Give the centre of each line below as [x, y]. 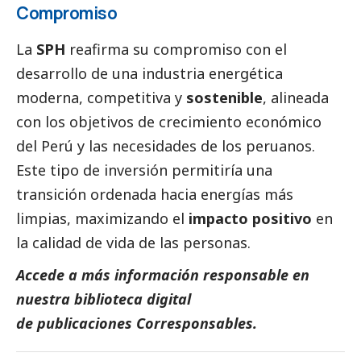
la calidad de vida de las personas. [133, 242]
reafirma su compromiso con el [176, 49]
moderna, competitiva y [101, 97]
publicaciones [87, 323]
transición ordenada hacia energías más [155, 194]
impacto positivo [250, 218]
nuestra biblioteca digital [104, 299]
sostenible [224, 97]
